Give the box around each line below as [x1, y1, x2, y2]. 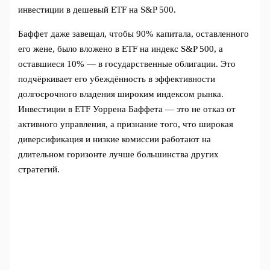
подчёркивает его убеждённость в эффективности [18, 74, 216, 84]
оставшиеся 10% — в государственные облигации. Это [18, 59, 236, 69]
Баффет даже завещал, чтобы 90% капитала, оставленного [18, 29, 250, 39]
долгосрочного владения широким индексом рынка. [18, 89, 224, 99]
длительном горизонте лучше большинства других [18, 149, 219, 160]
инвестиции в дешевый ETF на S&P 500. [18, 5, 177, 15]
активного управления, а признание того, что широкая [18, 119, 234, 130]
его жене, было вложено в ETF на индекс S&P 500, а [18, 44, 224, 54]
